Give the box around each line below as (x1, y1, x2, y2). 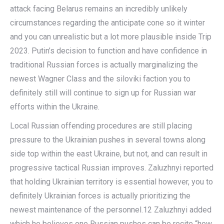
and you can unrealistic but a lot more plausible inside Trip (10, 32, 211, 41)
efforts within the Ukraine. (10, 102, 99, 111)
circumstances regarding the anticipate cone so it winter (10, 18, 205, 27)
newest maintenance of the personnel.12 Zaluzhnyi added (10, 205, 211, 214)
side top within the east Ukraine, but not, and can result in (10, 149, 207, 158)
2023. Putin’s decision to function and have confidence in (10, 46, 207, 55)
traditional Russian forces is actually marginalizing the (10, 60, 198, 69)
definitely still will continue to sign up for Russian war (10, 88, 196, 97)
